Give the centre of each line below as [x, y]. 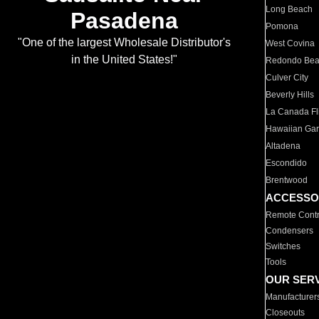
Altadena [283, 146]
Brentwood [287, 180]
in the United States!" [124, 60]
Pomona [282, 26]
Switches [283, 246]
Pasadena [124, 21]
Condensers [290, 231]
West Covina [291, 43]
